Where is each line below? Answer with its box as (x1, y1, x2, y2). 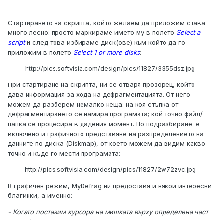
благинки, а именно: (8, 192, 72, 200)
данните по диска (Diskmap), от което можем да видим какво (8, 139, 205, 148)
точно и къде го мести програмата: (8, 149, 120, 158)
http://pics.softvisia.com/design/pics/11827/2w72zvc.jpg (24, 165, 196, 174)
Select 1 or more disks (73, 48, 140, 56)
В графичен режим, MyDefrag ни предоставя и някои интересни (8, 182, 212, 190)
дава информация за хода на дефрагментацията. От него (8, 90, 190, 99)
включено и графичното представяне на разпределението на (8, 130, 204, 138)
